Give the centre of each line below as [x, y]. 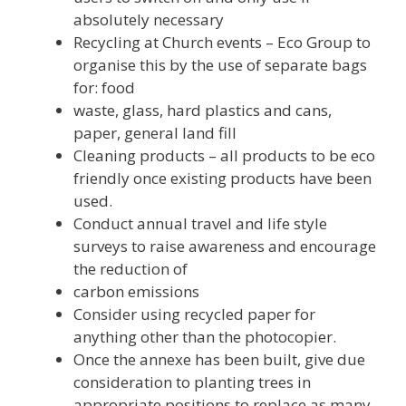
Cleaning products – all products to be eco [224, 156]
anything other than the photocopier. [205, 337]
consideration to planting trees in [192, 382]
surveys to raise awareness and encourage [225, 246]
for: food [104, 88]
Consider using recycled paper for [194, 314]
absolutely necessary [149, 20]
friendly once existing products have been [222, 179]
